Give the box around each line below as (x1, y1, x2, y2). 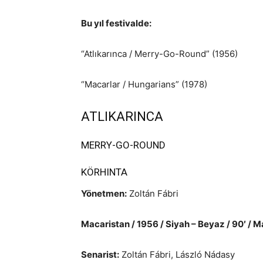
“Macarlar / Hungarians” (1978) (81, 79, 207, 90)
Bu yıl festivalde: (81, 18, 151, 29)
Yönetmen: (81, 188, 127, 199)
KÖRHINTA (81, 166, 127, 178)
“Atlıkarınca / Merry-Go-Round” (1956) (81, 48, 238, 59)
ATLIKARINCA (81, 109, 163, 124)
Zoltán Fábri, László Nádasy (119, 249, 235, 260)
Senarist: (81, 249, 119, 260)
